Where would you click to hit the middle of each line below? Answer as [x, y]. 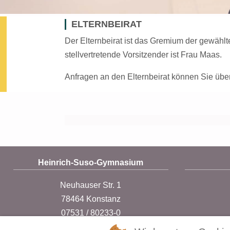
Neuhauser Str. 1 [91, 185]
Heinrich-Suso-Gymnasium [91, 162]
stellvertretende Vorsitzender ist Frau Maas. [143, 55]
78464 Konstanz [91, 199]
